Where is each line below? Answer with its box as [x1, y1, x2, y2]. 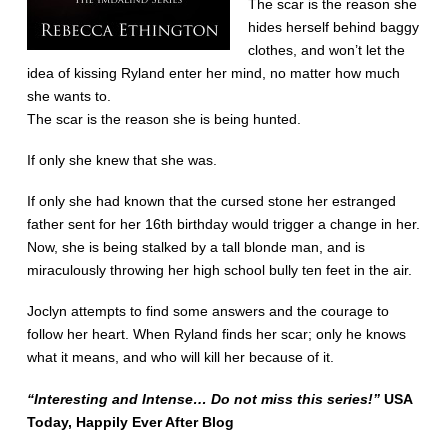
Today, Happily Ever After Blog [26, 414, 234, 430]
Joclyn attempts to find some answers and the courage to [26, 304, 389, 320]
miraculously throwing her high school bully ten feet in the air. [26, 263, 412, 279]
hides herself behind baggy [247, 20, 419, 36]
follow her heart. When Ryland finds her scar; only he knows [26, 327, 406, 343]
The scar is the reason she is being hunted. [26, 112, 301, 128]
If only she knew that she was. [26, 153, 217, 169]
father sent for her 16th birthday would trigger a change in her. [26, 217, 420, 233]
